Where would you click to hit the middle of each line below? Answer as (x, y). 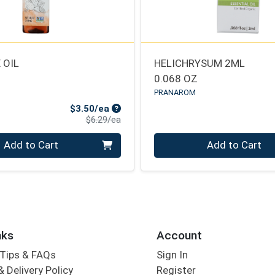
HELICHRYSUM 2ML (200, 63)
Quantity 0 (178, 140)
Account (179, 235)
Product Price (148, 119)
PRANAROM (175, 92)
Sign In (172, 255)
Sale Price (134, 108)
